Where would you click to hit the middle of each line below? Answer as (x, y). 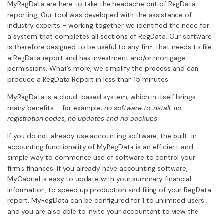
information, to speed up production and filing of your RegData (109, 189)
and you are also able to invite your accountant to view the (103, 211)
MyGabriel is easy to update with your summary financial (99, 179)
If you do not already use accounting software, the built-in (102, 136)
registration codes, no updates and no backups (82, 118)
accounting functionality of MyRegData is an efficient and (100, 146)
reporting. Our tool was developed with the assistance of (99, 14)
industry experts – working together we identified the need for (108, 25)
